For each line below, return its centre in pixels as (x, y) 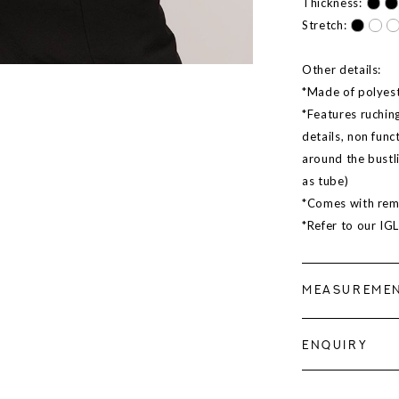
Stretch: (325, 25)
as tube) (326, 181)
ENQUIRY (335, 346)
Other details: (342, 70)
